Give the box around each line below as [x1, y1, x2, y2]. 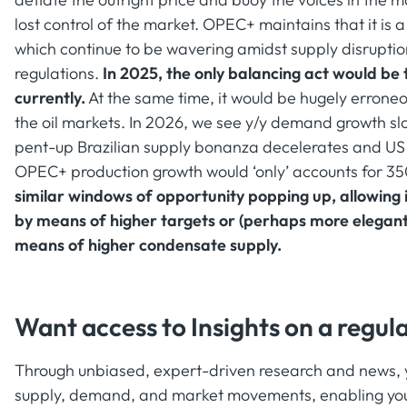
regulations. [15, 62, 103, 84]
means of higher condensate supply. [15, 233, 282, 255]
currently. [15, 86, 85, 108]
